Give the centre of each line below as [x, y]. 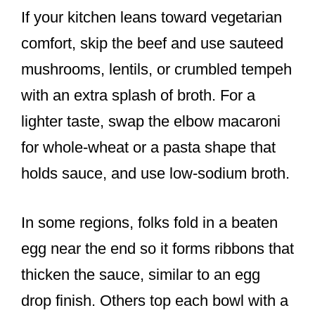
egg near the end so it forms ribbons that [157, 249]
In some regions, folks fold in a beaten [149, 223]
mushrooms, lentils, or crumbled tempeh [156, 70]
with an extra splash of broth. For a [138, 96]
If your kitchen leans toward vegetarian [152, 18]
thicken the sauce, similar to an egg [141, 275]
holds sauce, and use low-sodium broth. [155, 174]
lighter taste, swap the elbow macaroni [151, 122]
